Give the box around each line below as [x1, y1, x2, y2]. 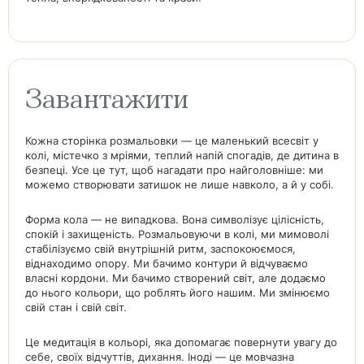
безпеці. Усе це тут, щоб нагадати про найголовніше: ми [25, 163, 323, 176]
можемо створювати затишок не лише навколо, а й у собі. [25, 178, 334, 191]
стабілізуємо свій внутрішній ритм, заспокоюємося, [25, 242, 296, 255]
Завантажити [25, 86, 188, 115]
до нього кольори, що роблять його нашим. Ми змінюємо [25, 286, 330, 299]
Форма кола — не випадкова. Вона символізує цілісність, [25, 213, 324, 226]
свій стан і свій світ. [25, 301, 127, 314]
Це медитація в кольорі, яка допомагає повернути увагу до [25, 336, 337, 349]
